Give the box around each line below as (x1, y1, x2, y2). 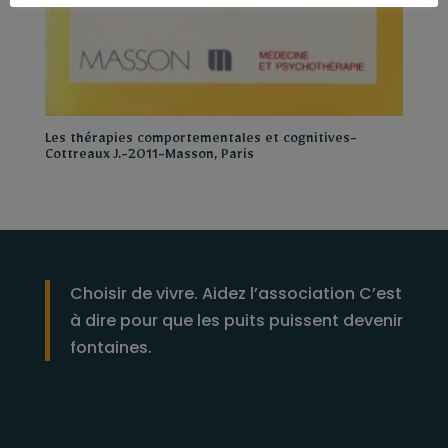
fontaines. (69, 336, 152, 360)
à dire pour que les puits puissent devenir (69, 309, 403, 333)
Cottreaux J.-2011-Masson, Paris (44, 149, 254, 166)
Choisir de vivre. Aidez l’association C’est (69, 282, 402, 306)
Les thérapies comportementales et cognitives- (44, 133, 357, 150)
